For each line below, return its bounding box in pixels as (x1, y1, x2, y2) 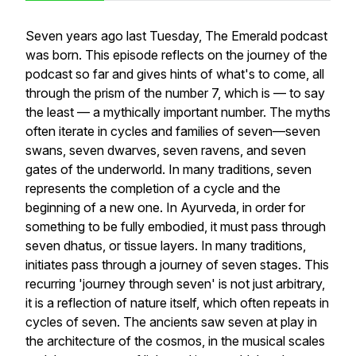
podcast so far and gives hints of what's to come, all (25, 66, 324, 82)
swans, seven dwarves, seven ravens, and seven (25, 142, 306, 158)
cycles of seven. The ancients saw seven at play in (25, 314, 317, 330)
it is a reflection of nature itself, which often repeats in (25, 295, 329, 311)
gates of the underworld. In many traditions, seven (25, 161, 311, 177)
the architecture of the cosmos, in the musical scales (25, 333, 325, 349)
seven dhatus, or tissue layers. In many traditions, (25, 238, 306, 253)
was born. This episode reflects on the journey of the (25, 47, 327, 63)
